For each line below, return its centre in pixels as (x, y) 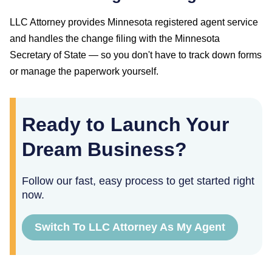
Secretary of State (48, 55)
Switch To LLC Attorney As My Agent (130, 227)
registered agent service (205, 22)
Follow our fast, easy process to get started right (138, 181)
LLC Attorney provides (59, 22)
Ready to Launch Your (125, 124)
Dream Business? (104, 149)
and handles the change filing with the (92, 38)
